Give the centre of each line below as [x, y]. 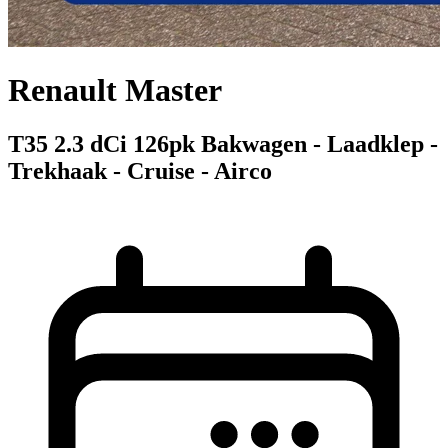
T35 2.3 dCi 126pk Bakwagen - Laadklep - [223, 143]
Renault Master [115, 90]
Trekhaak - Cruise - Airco [140, 170]
